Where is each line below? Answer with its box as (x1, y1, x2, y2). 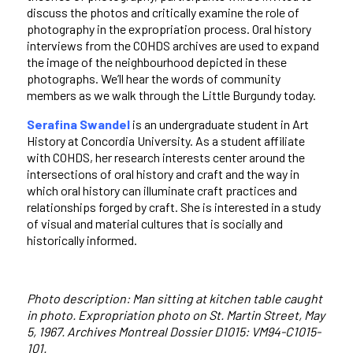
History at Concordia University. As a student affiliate (26, 133, 305, 149)
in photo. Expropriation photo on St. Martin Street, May (26, 307, 325, 323)
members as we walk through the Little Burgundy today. (26, 87, 316, 103)
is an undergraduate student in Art (129, 117, 309, 132)
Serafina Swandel (26, 117, 130, 132)
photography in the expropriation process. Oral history (26, 21, 311, 37)
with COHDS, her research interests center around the (26, 150, 305, 165)
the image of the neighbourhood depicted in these (26, 54, 287, 70)
